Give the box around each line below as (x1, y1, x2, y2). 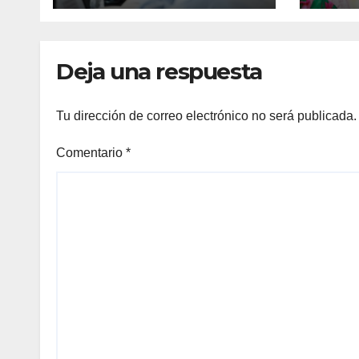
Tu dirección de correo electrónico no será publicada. (56, 108, 357, 123)
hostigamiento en (69, 2, 236, 26)
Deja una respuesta (56, 58, 262, 86)
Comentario (56, 145, 126, 159)
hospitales (69, 22, 166, 46)
